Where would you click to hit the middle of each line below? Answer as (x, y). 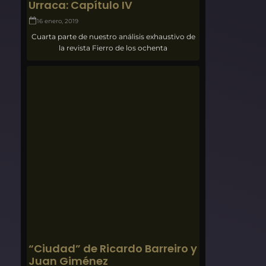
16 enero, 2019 (58, 21)
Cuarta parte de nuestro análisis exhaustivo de (113, 37)
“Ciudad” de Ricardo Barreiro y (113, 249)
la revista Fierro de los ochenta (113, 48)
